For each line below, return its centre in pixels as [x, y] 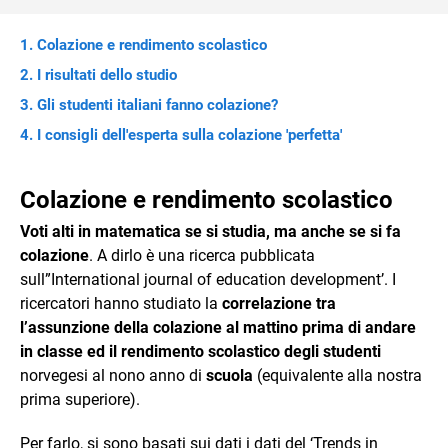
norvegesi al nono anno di [113, 375]
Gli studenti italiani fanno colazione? [157, 104]
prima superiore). [80, 399]
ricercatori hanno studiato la [121, 303]
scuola [229, 375]
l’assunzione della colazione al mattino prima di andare [218, 327]
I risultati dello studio [107, 74]
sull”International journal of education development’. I [208, 279]
